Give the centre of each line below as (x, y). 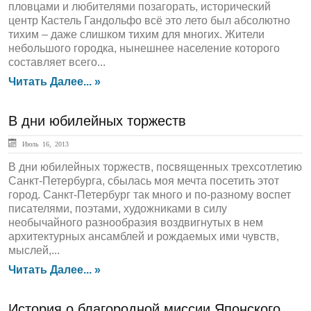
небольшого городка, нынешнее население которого (144, 48)
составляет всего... (57, 62)
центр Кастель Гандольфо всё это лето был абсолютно (149, 20)
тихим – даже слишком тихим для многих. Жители (136, 34)
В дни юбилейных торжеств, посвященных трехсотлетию (155, 167)
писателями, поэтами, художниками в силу (118, 209)
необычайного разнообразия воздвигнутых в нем (136, 222)
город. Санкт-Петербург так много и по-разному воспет (150, 195)
